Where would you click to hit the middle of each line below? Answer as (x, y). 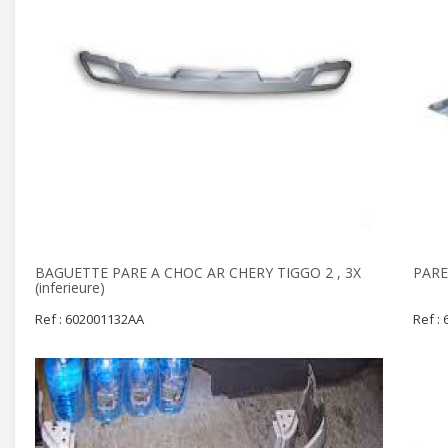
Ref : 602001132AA (89, 319)
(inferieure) (70, 287)
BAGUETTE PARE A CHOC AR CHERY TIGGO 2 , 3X (198, 272)
